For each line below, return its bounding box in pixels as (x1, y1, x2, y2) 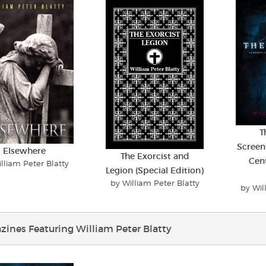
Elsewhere (3, 145, 46, 156)
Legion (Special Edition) (106, 165, 204, 176)
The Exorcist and (120, 151, 189, 162)
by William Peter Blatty (110, 178, 199, 188)
